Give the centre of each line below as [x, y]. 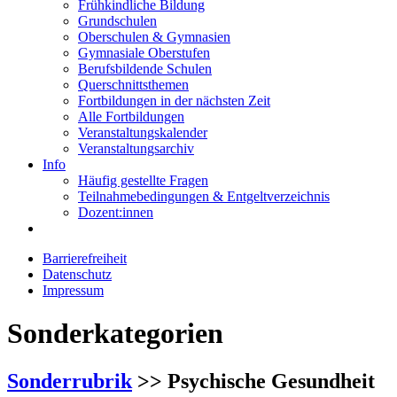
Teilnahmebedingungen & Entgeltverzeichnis [204, 196]
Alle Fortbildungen [131, 117]
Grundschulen [117, 21]
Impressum [73, 290]
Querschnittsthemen [133, 85]
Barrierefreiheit [85, 258]
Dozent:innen [116, 212]
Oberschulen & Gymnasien [154, 37]
